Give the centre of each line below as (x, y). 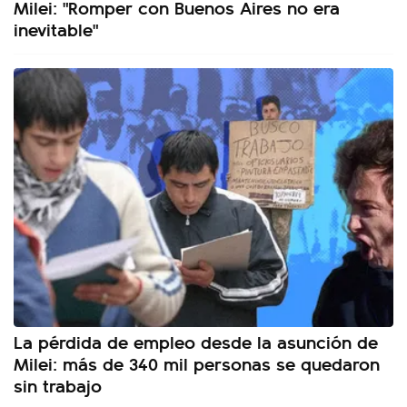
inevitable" (56, 29)
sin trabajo (58, 385)
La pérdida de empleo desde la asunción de (196, 342)
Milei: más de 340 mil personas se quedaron (197, 363)
